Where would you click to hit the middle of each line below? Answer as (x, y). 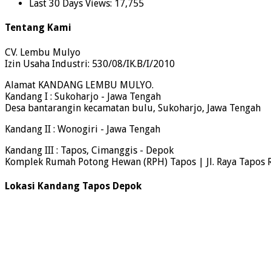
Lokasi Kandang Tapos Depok (73, 186)
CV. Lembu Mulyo (43, 52)
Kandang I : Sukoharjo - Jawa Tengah (83, 96)
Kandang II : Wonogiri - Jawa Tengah (83, 129)
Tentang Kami (38, 28)
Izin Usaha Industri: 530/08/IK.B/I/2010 (90, 64)
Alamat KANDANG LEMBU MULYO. (79, 85)
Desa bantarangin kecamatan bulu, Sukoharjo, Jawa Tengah (133, 108)
